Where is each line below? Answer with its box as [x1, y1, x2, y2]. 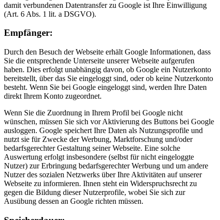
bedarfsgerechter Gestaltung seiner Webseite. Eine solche [4, 144, 180, 153]
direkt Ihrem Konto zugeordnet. [4, 92, 102, 101]
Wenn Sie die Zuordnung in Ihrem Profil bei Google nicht [4, 109, 183, 117]
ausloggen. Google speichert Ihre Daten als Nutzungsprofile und [4, 126, 203, 135]
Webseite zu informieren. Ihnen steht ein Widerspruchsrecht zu [4, 179, 197, 188]
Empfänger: [4, 27, 53, 38]
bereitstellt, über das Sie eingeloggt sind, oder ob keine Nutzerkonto [4, 74, 213, 83]
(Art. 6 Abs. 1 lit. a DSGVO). [4, 9, 96, 18]
